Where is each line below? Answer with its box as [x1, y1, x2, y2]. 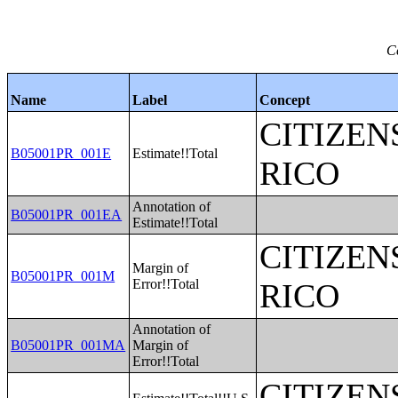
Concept [259, 92, 311, 107]
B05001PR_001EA [11, 207, 123, 222]
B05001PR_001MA [11, 338, 126, 353]
